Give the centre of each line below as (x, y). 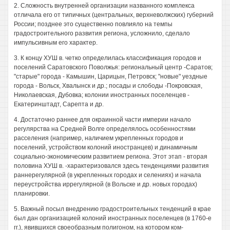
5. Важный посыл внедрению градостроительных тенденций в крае (112, 209)
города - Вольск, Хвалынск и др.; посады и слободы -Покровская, (108, 86)
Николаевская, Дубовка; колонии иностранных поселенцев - (102, 95)
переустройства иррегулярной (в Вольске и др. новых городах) (106, 184)
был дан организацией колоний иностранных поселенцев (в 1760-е (113, 218)
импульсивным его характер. (56, 43)
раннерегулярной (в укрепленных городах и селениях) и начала (108, 175)
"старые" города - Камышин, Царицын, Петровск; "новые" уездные (111, 76)
